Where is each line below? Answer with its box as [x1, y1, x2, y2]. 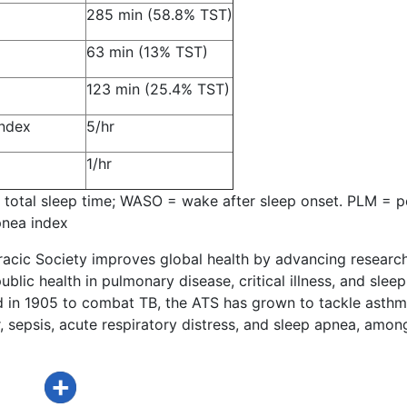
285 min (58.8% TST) [86, 5, 233, 24]
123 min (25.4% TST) [86, 80, 230, 98]
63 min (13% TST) [86, 43, 208, 61]
